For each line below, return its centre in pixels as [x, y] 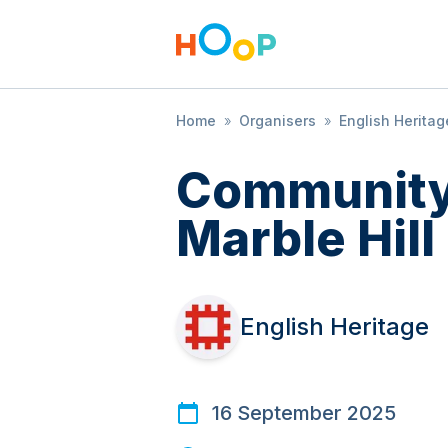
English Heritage [334, 326]
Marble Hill [305, 238]
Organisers [277, 120]
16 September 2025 [304, 413]
